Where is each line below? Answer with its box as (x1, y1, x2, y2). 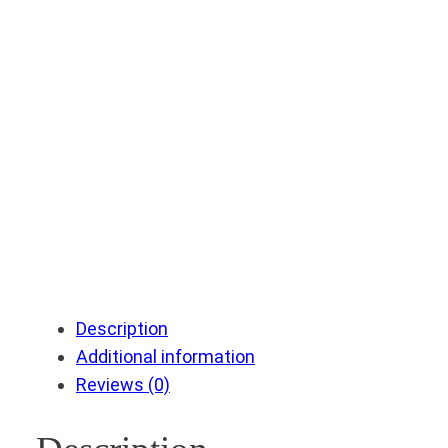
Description (76, 318, 168, 340)
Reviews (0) (76, 374, 170, 396)
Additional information (76, 346, 255, 368)
